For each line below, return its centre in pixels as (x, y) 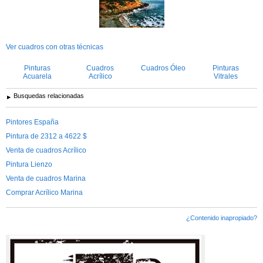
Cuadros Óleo (163, 68)
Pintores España (32, 122)
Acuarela (37, 77)
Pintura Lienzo (29, 165)
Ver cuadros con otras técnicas (55, 47)
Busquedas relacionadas (49, 96)
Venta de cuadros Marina (46, 179)
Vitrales (226, 77)
